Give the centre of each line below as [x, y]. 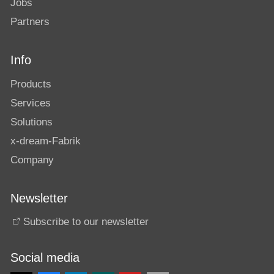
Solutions [31, 122]
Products [31, 84]
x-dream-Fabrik [46, 141]
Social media [45, 258]
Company [32, 160]
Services [31, 103]
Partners [30, 22]
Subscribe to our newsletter [86, 221]
